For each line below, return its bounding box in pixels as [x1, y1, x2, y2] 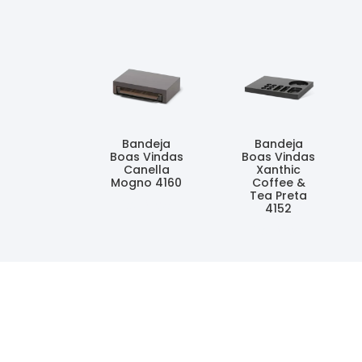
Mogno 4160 [111, 175, 183, 192]
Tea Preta [250, 187, 308, 204]
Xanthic [256, 162, 301, 179]
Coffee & [251, 175, 305, 192]
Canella [123, 162, 170, 179]
